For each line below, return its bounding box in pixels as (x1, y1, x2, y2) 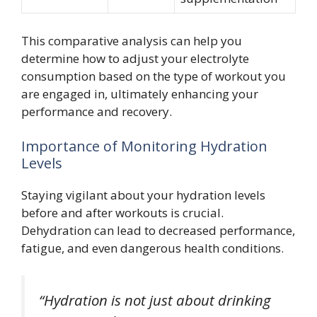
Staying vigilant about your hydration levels (21, 187, 265, 204)
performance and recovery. (21, 103, 172, 120)
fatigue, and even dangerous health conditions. (21, 240, 284, 257)
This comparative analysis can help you (21, 32, 242, 49)
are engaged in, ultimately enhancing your (21, 85, 258, 102)
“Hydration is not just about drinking (39, 289, 271, 310)
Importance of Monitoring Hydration (21, 137, 267, 156)
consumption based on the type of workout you (21, 67, 286, 84)
